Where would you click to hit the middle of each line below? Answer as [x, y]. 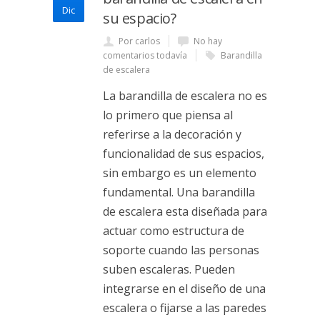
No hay [208, 41]
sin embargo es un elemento [180, 173]
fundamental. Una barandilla [179, 192]
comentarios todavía [145, 55]
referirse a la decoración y [172, 134]
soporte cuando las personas [181, 250]
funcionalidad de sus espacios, [184, 154]
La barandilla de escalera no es [185, 96]
